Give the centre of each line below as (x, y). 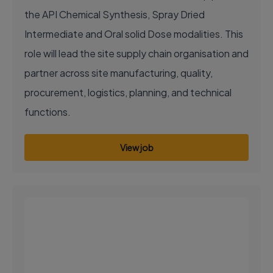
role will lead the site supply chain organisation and (136, 53)
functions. (48, 112)
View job (136, 147)
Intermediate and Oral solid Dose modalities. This (134, 34)
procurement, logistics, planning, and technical (128, 92)
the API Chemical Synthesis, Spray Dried (115, 14)
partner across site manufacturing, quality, (119, 73)
